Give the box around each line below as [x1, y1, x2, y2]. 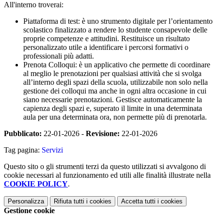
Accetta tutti [121, 198, 155, 205]
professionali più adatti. [23, 52, 94, 61]
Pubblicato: [4, 129, 42, 138]
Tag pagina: [4, 146, 42, 155]
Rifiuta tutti [54, 198, 84, 205]
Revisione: [86, 129, 120, 138]
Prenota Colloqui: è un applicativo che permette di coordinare [23, 61, 210, 69]
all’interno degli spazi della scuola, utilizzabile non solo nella [23, 78, 208, 87]
